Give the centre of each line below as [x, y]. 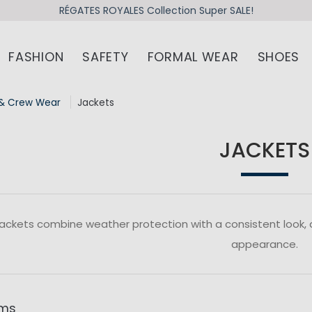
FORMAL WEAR [193, 56]
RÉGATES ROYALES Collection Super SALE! [156, 10]
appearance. [265, 244]
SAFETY [106, 56]
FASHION [36, 56]
